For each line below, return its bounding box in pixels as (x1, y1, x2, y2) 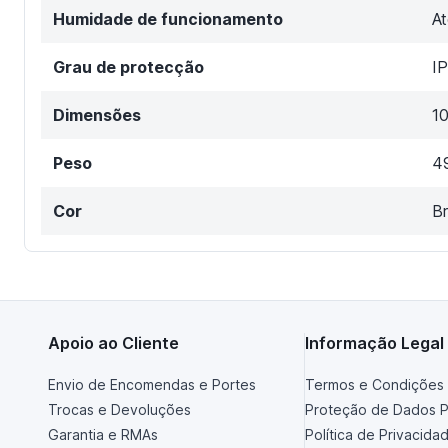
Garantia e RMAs (48, 425, 158, 443)
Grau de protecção (53, 56, 204, 77)
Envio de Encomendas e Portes (48, 375, 256, 393)
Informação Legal (305, 332, 444, 353)
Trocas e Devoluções (48, 400, 191, 418)
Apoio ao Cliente (48, 332, 179, 353)
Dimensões (53, 104, 141, 125)
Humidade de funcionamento (53, 8, 283, 29)
